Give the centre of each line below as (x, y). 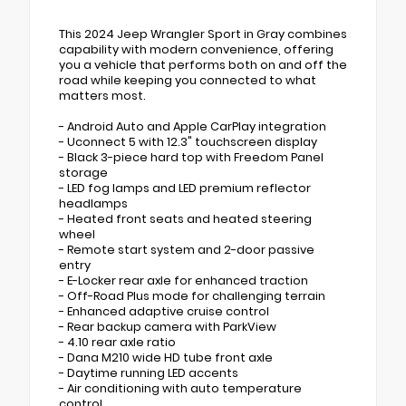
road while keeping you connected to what (188, 80)
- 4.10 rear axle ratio (117, 342)
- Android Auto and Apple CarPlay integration (193, 126)
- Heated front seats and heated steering (185, 218)
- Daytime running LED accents (149, 372)
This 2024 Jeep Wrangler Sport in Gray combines (203, 34)
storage (83, 172)
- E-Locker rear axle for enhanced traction (184, 280)
